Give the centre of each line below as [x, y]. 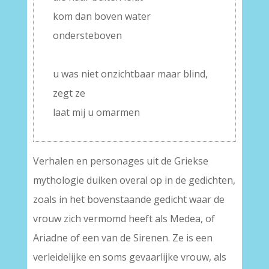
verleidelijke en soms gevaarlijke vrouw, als [129, 257]
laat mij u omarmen [96, 113]
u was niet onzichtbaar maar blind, [130, 74]
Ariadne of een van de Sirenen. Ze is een [122, 238]
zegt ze [69, 93]
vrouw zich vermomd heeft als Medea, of [124, 219]
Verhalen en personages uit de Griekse [120, 161]
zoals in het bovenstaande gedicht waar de [128, 200]
